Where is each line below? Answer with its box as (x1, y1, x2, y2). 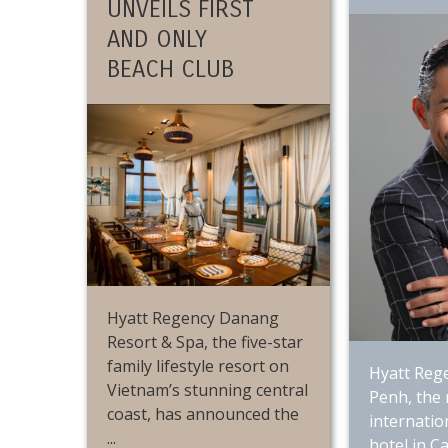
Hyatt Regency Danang (107, 307, 279, 330)
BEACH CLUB (107, 55, 234, 83)
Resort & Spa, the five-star (107, 331, 303, 354)
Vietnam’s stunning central (107, 379, 308, 402)
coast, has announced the (107, 403, 299, 426)
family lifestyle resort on (107, 355, 289, 378)
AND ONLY (107, 25, 207, 53)
